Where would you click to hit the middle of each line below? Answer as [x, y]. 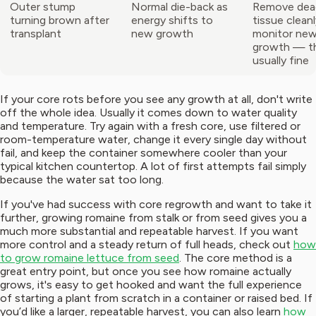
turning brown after [60, 20]
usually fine [281, 61]
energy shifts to [172, 20]
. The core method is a [236, 258]
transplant [36, 34]
